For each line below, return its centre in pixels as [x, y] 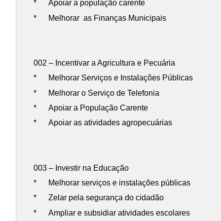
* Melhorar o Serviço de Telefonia [97, 93]
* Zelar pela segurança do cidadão [99, 198]
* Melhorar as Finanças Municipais [100, 18]
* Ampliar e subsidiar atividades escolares [112, 213]
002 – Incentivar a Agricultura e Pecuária [105, 63]
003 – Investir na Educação [81, 168]
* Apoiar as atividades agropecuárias [103, 123]
